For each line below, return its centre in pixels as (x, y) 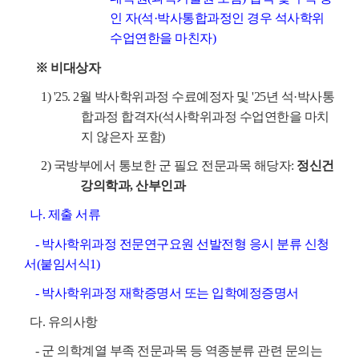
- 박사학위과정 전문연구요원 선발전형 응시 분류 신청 (177, 244)
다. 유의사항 (61, 322)
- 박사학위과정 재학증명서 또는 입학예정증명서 (161, 292)
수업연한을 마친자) (163, 38)
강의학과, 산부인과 (133, 186)
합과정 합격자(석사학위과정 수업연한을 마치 (205, 116)
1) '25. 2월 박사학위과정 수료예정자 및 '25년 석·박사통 (179, 96)
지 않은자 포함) (123, 136)
